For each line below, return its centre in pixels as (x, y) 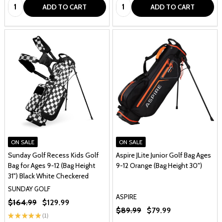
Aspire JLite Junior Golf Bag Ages (164, 155)
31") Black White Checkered (48, 176)
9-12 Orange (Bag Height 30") (159, 165)
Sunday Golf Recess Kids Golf (53, 155)
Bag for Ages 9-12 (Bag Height (52, 165)
